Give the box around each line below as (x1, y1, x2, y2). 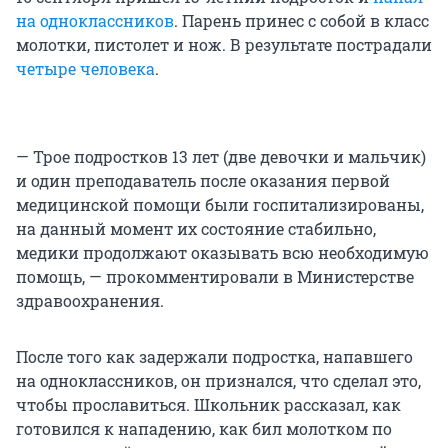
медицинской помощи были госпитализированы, (16, 193, 424, 215)
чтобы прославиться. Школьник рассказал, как (16, 393, 401, 415)
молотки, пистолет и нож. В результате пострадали (16, 33, 432, 55)
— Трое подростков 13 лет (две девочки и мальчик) (16, 145, 426, 167)
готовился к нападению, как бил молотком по (16, 417, 392, 439)
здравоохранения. (16, 289, 164, 311)
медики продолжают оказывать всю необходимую (16, 241, 429, 263)
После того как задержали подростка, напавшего (16, 345, 413, 367)
